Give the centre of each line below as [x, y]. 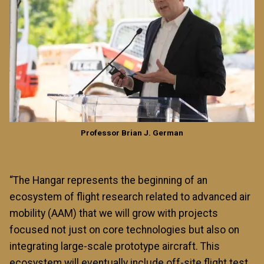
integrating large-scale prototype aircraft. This [115, 246]
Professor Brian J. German [132, 132]
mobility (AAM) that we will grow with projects [114, 213]
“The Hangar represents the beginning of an [108, 180]
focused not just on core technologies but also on [124, 230]
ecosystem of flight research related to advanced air [130, 197]
